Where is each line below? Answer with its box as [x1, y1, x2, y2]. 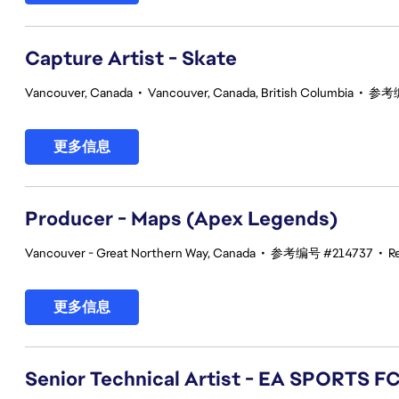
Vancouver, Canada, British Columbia [148, 85, 354, 101]
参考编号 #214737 [271, 245, 373, 261]
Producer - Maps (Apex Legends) [25, 206, 338, 232]
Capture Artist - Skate [25, 45, 237, 71]
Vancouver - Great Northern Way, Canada [25, 245, 256, 261]
